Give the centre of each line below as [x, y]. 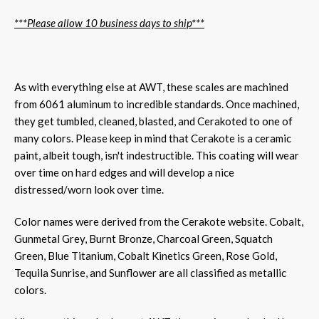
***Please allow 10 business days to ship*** [109, 22]
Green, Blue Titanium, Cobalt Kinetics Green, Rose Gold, [146, 255]
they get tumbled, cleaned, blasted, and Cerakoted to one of [153, 121]
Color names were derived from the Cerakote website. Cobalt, [159, 221]
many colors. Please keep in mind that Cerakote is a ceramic [153, 138]
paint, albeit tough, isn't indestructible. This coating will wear [157, 155]
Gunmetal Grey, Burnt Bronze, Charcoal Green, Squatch [143, 238]
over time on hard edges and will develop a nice [124, 172]
